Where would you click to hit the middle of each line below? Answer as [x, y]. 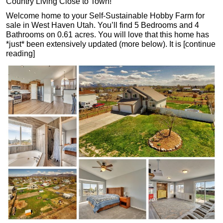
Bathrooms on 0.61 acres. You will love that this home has [108, 34]
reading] [20, 53]
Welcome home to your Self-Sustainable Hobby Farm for [105, 15]
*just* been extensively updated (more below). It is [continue [111, 44]
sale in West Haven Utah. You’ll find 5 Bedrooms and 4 [103, 25]
